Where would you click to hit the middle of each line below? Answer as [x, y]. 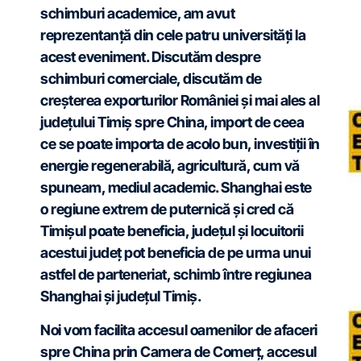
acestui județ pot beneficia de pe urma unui [176, 253]
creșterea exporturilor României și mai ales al [180, 100]
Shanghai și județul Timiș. [120, 296]
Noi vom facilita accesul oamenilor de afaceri [179, 330]
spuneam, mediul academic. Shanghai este [176, 187]
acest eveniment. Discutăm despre [150, 57]
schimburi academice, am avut [137, 13]
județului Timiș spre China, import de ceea [172, 122]
